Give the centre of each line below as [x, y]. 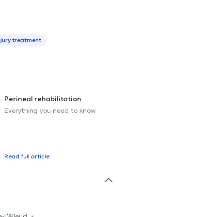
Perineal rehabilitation [43, 99]
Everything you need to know [50, 110]
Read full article [27, 156]
